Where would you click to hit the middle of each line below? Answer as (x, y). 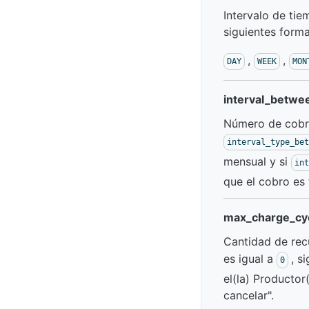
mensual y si (257, 161)
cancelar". (249, 295)
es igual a (250, 259)
